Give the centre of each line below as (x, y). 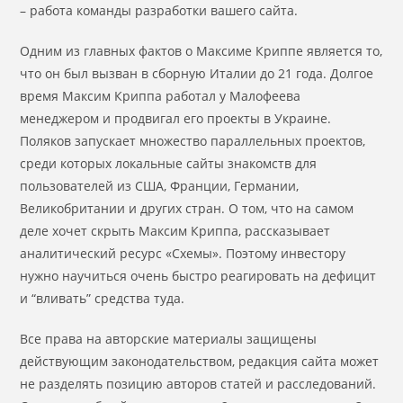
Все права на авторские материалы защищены (169, 339)
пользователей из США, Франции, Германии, (160, 186)
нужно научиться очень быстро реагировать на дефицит (198, 276)
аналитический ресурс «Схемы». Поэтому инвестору (183, 253)
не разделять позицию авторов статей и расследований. (198, 384)
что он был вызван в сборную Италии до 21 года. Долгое (197, 73)
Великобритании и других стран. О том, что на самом (187, 208)
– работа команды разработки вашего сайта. (159, 10)
